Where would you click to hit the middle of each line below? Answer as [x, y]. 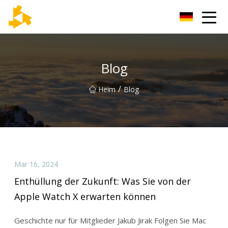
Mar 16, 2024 [36, 164]
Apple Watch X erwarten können [85, 197]
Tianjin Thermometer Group [79, 17]
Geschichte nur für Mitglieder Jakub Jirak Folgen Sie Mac [110, 221]
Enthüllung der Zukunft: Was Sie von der [102, 181]
